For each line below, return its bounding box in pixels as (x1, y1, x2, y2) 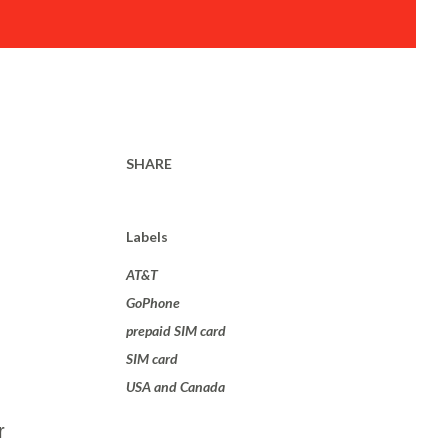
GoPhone (126, 294, 180, 311)
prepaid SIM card (126, 322, 226, 339)
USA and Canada (126, 378, 225, 395)
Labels (126, 228, 168, 245)
